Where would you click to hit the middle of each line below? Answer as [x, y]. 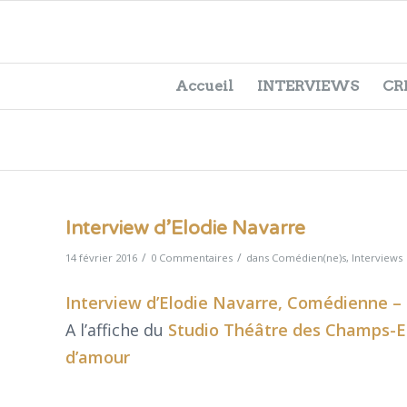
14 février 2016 [101, 258]
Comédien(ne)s [309, 258]
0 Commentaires [192, 258]
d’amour [98, 357]
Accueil [204, 85]
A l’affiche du [117, 330]
